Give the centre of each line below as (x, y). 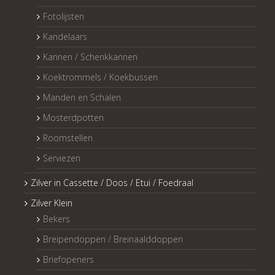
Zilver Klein (52, 203)
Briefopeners (68, 260)
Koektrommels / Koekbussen (100, 77)
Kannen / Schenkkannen (90, 57)
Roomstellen (68, 138)
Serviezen (62, 158)
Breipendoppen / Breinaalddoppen (113, 239)
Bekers (56, 219)
